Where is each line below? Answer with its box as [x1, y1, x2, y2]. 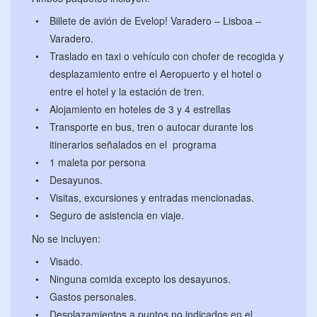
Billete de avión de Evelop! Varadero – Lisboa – [50, 13, 261, 28]
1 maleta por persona [50, 155, 146, 170]
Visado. [50, 254, 83, 269]
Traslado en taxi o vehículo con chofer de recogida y [50, 49, 284, 64]
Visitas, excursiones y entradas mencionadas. [50, 190, 254, 205]
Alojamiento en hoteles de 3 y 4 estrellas [50, 102, 231, 117]
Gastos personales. [50, 289, 137, 304]
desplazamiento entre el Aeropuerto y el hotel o [50, 67, 262, 81]
